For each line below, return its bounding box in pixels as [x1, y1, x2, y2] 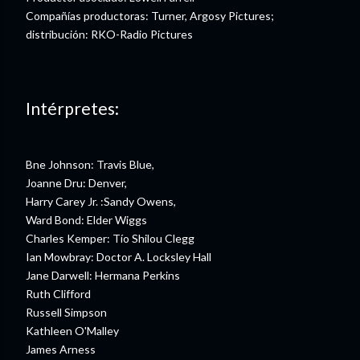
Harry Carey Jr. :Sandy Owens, [26, 194, 176, 208]
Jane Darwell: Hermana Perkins [26, 268, 180, 282]
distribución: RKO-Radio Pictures [26, 27, 193, 41]
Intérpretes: [26, 98, 119, 119]
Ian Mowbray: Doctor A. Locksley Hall [26, 249, 211, 264]
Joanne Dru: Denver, [26, 175, 127, 190]
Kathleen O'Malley [26, 323, 119, 337]
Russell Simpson [26, 305, 107, 319]
